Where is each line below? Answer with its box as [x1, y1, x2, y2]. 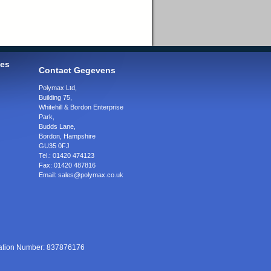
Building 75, [39, 94, 72, 102]
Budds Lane [39, 123, 74, 131]
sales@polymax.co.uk [58, 171, 123, 179]
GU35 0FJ [39, 142, 70, 150]
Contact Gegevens [39, 65, 116, 76]
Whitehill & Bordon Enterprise [39, 103, 123, 111]
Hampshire [64, 132, 96, 140]
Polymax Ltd [39, 84, 75, 92]
